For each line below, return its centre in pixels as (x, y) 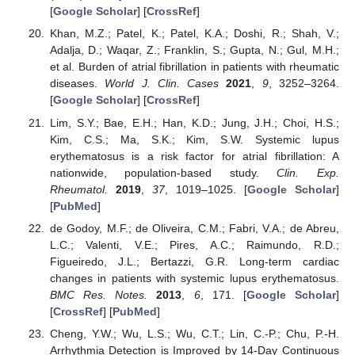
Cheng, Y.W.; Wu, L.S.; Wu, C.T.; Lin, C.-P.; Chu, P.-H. (194, 333)
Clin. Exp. (308, 172)
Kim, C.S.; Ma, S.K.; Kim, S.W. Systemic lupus (194, 139)
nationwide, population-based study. (163, 172)
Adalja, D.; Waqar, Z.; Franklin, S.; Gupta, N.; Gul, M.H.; (194, 50)
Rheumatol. (78, 189)
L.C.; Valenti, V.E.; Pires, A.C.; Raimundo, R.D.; (194, 244)
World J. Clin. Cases (162, 84)
